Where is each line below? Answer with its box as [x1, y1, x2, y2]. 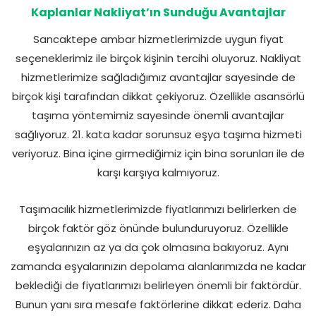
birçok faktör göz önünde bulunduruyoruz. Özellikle [28, 220, 288, 236]
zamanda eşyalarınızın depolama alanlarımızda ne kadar [10, 258, 306, 274]
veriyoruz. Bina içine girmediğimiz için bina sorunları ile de [11, 145, 305, 161]
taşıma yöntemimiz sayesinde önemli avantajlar [32, 107, 284, 123]
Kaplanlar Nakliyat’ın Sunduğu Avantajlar [30, 4, 286, 20]
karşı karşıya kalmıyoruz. [97, 164, 219, 180]
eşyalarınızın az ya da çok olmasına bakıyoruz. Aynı [28, 239, 288, 255]
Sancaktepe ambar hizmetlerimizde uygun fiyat [32, 31, 284, 47]
